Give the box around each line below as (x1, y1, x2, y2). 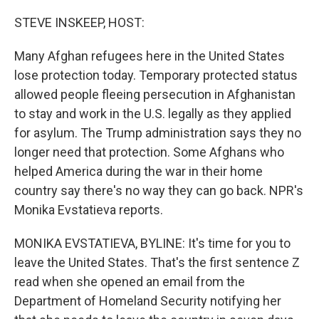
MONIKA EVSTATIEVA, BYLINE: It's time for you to (14, 236, 291, 251)
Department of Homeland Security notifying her (14, 293, 281, 308)
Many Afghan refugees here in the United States (14, 48, 285, 63)
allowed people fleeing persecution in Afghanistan (14, 87, 296, 102)
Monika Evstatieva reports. (14, 202, 163, 217)
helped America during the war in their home (14, 164, 263, 179)
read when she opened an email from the (14, 274, 245, 289)
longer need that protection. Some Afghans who (14, 145, 284, 159)
